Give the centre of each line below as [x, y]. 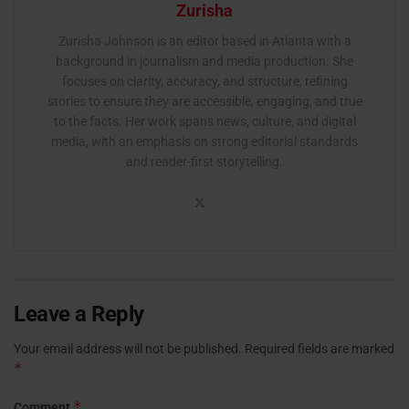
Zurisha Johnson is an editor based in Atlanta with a [204, 41]
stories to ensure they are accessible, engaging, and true [204, 101]
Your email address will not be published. [128, 348]
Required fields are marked [320, 348]
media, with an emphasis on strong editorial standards [204, 141]
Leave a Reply [79, 314]
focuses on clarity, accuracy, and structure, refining [204, 81]
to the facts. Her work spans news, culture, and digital [204, 121]
